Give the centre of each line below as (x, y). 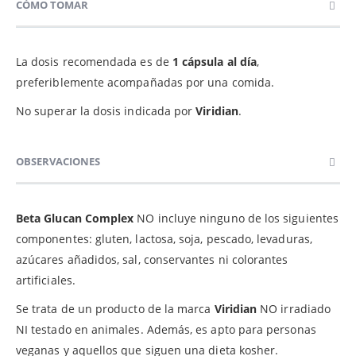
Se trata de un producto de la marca (115, 308)
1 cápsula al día (213, 61)
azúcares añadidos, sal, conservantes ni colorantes (152, 259)
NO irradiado (294, 308)
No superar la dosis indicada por (106, 110)
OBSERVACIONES (58, 161)
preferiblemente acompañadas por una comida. (145, 82)
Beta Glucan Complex (77, 218)
